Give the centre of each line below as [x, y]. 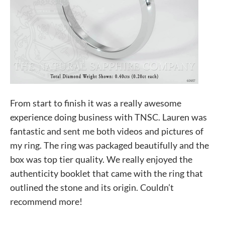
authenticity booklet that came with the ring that [106, 173]
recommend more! [46, 201]
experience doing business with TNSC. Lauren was [108, 117]
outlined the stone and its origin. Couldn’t [92, 187]
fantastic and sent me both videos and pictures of [107, 131]
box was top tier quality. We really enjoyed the [101, 159]
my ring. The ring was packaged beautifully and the [109, 145]
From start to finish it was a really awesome [96, 103]
